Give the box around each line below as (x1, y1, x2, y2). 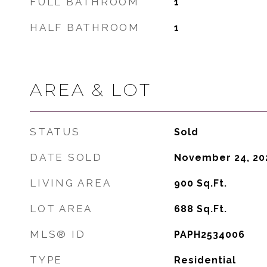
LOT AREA (30, 203, 92, 215)
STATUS (30, 126, 80, 138)
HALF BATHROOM (30, 21, 140, 33)
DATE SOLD (30, 151, 103, 163)
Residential (173, 254, 236, 266)
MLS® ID (30, 228, 86, 240)
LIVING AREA (30, 177, 111, 189)
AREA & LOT (30, 79, 151, 100)
